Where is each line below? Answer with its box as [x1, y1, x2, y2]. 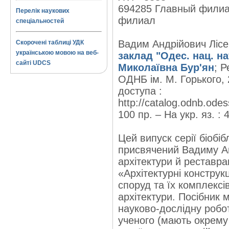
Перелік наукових [16, 7, 70, 14]
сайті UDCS [16, 59, 51, 66]
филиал [118, 15, 155, 26]
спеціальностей [16, 17, 64, 25]
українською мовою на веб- [16, 49, 99, 56]
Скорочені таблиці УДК [16, 39, 84, 46]
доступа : [118, 85, 162, 97]
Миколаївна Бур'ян [118, 62, 214, 73]
